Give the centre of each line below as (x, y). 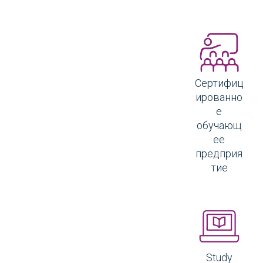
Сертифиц (219, 83)
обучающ (219, 125)
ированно (219, 97)
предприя (219, 153)
